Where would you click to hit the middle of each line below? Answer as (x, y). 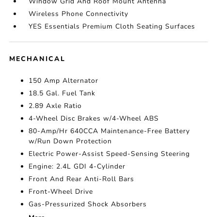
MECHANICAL (38, 59)
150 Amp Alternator (64, 81)
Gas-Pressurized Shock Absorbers (88, 204)
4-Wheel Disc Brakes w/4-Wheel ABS (94, 118)
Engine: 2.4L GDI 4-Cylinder (77, 166)
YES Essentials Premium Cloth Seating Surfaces (112, 26)
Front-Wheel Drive (61, 192)
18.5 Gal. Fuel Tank (62, 93)
